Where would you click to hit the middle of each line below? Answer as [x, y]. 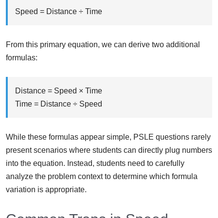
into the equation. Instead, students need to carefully [95, 163]
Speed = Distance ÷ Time [59, 12]
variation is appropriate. [46, 190]
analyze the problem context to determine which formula [102, 177]
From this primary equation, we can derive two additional [103, 45]
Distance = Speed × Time [59, 91]
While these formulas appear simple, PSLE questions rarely [108, 137]
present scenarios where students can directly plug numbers [109, 150]
